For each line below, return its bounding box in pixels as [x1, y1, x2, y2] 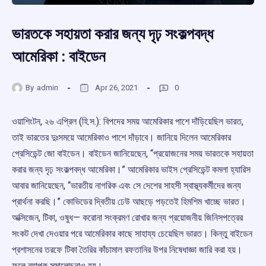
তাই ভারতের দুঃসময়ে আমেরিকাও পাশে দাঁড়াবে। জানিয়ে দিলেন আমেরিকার [12, 132, 231, 144]
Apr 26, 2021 [95, 83, 138, 92]
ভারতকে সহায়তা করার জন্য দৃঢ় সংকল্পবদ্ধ [12, 25, 213, 43]
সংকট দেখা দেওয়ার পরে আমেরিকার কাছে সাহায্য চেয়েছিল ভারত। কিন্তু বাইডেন [12, 228, 252, 240]
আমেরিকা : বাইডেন [12, 47, 106, 66]
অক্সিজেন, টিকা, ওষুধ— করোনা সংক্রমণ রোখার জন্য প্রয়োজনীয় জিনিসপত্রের [12, 212, 243, 224]
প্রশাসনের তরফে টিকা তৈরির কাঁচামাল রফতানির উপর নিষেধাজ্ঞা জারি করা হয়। [12, 244, 242, 256]
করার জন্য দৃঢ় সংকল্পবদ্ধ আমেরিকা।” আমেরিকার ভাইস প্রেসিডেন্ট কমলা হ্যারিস [12, 164, 251, 176]
